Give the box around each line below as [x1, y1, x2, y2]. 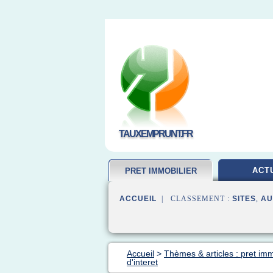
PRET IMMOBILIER [125, 166, 197, 175]
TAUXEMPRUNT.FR [118, 129, 193, 139]
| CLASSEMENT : [157, 194, 232, 203]
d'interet [127, 257, 158, 267]
